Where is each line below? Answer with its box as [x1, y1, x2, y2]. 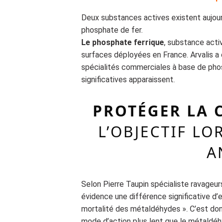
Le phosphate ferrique [81, 38, 165, 48]
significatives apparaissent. [81, 75, 175, 85]
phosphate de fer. [81, 25, 143, 35]
